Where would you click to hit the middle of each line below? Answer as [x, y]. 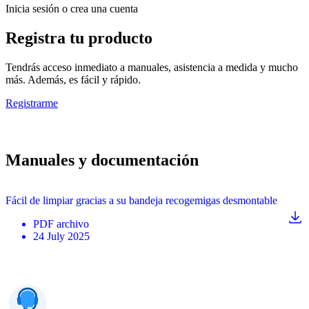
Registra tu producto [79, 38]
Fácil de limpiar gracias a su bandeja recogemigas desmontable [141, 200]
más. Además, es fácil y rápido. [73, 80]
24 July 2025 [61, 236]
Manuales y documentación [102, 160]
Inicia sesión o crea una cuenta [72, 9]
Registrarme [32, 103]
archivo [73, 223]
